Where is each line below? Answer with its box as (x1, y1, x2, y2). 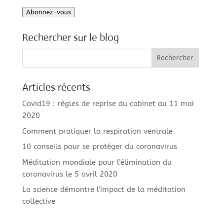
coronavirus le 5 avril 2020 (22, 169, 117, 179)
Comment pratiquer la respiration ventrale (22, 126, 173, 136)
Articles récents (22, 81, 90, 94)
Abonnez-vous (26, 8, 71, 16)
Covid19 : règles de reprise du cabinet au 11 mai (22, 99, 194, 109)
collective (22, 197, 55, 206)
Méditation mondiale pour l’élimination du (22, 157, 172, 167)
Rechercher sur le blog (22, 31, 119, 44)
